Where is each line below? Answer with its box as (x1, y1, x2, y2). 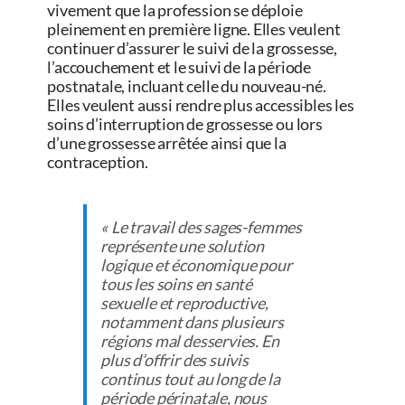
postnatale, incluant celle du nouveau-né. (47, 76, 326, 97)
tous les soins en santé (100, 274, 253, 295)
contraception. (47, 152, 148, 173)
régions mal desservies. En (100, 331, 279, 352)
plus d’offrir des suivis (100, 350, 249, 371)
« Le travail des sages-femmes (100, 217, 303, 238)
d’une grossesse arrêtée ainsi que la (47, 133, 287, 154)
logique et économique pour (100, 255, 292, 276)
